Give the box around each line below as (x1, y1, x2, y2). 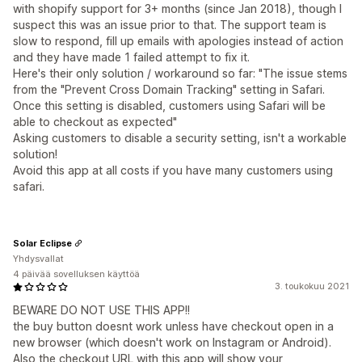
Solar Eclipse (13, 237, 72, 249)
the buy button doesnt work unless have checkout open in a (13, 319, 334, 333)
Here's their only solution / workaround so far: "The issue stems (13, 66, 347, 80)
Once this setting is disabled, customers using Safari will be (13, 99, 326, 112)
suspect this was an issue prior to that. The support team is (13, 18, 326, 32)
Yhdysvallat (13, 253, 64, 264)
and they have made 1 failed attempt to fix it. (13, 50, 250, 64)
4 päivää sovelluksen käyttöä (13, 268, 140, 280)
